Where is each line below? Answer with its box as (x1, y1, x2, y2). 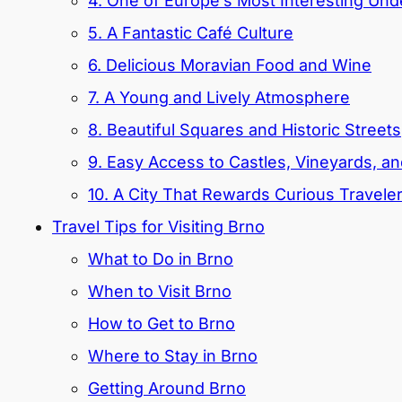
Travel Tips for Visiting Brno (52, 217, 265, 237)
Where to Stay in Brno (88, 346, 258, 366)
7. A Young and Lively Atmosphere (88, 88, 350, 108)
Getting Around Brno (88, 379, 246, 398)
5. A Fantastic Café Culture (88, 23, 293, 43)
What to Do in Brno (88, 249, 233, 269)
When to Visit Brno (88, 282, 232, 301)
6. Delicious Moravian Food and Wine (88, 56, 371, 75)
